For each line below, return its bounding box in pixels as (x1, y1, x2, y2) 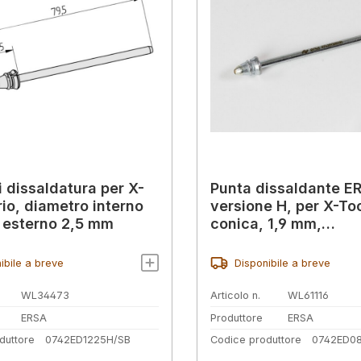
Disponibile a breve (234, 256, 330, 269)
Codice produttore (210, 334, 301, 346)
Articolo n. (210, 289, 260, 302)
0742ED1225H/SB (44, 334, 131, 346)
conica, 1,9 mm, (210, 215, 322, 233)
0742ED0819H (210, 233, 311, 251)
